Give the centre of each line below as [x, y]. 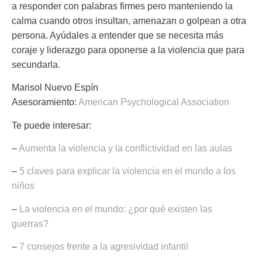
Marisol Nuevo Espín [55, 88]
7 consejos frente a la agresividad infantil [104, 247]
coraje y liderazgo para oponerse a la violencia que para [128, 50]
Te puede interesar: [51, 125]
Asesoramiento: [44, 102]
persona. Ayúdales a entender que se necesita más [118, 35]
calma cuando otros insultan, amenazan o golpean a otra [129, 20]
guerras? [30, 223]
